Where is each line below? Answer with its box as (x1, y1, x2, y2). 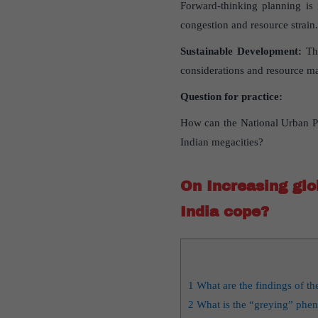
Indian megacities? (180, 136, 263, 148)
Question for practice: (180, 91, 283, 103)
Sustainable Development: (180, 45, 302, 57)
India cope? (180, 204, 269, 220)
